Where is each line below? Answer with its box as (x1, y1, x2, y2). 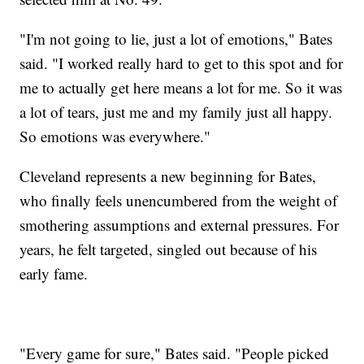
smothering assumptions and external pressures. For (19, 214, 340, 236)
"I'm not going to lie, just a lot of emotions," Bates (19, 28, 333, 50)
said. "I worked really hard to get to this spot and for (19, 53, 344, 74)
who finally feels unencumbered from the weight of (19, 190, 338, 211)
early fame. (19, 263, 89, 284)
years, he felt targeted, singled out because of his (19, 239, 318, 260)
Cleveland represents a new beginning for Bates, (19, 166, 317, 187)
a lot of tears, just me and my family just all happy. (19, 102, 333, 123)
